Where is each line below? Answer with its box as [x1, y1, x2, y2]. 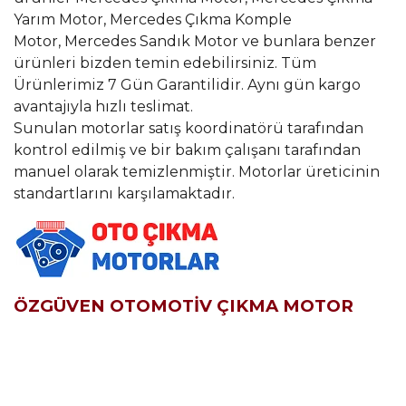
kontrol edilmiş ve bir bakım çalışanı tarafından [14, 141, 361, 159]
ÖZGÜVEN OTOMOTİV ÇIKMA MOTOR [14, 295, 353, 317]
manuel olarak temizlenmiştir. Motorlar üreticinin [14, 163, 380, 181]
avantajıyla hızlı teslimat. [14, 98, 193, 116]
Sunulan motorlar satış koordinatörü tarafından [14, 120, 363, 138]
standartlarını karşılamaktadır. [14, 185, 235, 203]
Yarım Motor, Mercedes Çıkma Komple [14, 11, 292, 29]
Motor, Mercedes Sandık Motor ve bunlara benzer [14, 33, 376, 51]
